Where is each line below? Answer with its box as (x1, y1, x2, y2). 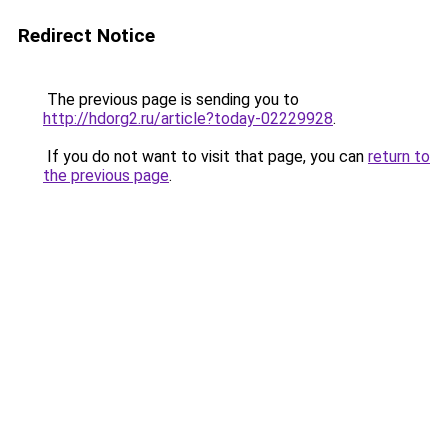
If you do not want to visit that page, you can (43, 147, 368, 166)
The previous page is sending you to (43, 90, 299, 109)
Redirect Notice (18, 24, 155, 47)
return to (368, 147, 430, 166)
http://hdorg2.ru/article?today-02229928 (43, 109, 333, 128)
